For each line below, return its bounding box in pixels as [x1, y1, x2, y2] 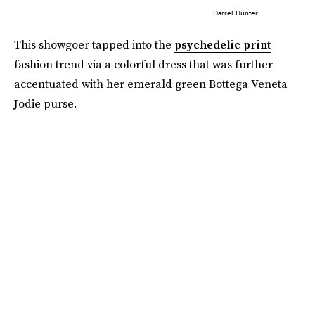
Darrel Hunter [212, 8, 258, 17]
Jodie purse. [14, 95, 77, 111]
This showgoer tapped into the [14, 36, 174, 52]
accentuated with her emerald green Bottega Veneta [14, 75, 288, 91]
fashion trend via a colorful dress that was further [14, 56, 273, 72]
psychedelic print [174, 36, 271, 52]
